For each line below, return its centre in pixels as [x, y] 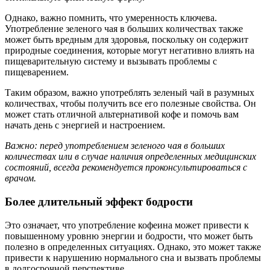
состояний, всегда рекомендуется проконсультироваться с [126, 168]
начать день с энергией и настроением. [85, 125]
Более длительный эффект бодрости [99, 201]
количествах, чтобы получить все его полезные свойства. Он [130, 104]
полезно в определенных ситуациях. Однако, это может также [133, 246]
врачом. [20, 178]
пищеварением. [37, 72]
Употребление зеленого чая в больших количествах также [124, 29]
